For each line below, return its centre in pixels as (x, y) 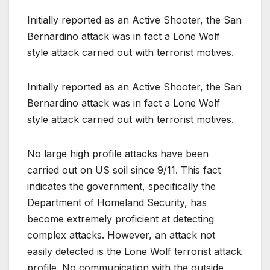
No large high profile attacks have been (118, 153)
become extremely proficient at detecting (121, 218)
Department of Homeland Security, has (117, 202)
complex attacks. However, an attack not (121, 235)
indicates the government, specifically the (121, 186)
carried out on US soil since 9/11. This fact (124, 170)
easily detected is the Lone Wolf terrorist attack (134, 251)
